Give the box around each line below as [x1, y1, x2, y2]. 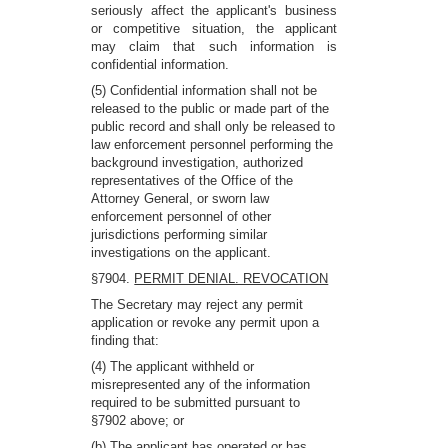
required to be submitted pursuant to [91, 395, 301, 410]
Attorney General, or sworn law [91, 191, 270, 206]
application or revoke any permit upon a [91, 315, 320, 330]
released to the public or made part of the [91, 101, 330, 116]
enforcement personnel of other [91, 209, 272, 224]
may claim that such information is [91, 39, 337, 54]
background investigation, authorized [91, 155, 304, 170]
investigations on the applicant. [91, 245, 272, 260]
